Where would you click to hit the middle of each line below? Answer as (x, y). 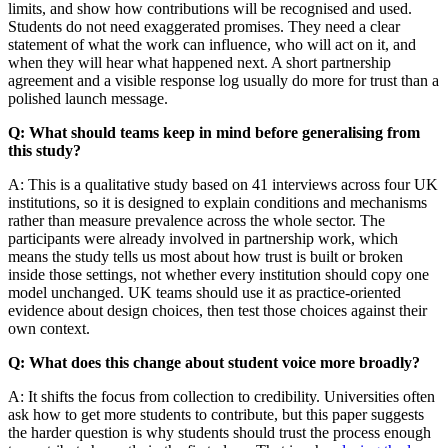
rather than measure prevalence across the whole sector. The (196, 220)
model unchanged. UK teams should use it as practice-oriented (204, 292)
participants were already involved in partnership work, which (203, 238)
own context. (49, 328)
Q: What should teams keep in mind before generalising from (214, 132)
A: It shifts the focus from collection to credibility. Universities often (221, 396)
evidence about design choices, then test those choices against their (217, 310)
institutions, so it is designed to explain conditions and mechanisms (217, 202)
